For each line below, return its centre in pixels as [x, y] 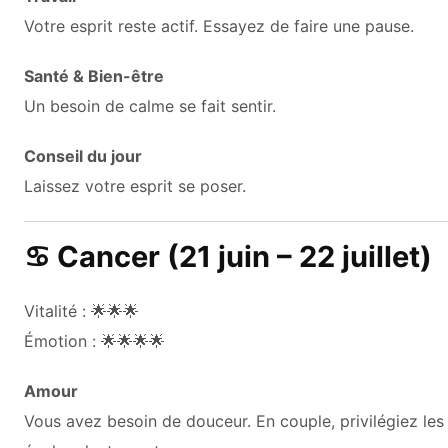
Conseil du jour [83, 155]
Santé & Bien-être [94, 75]
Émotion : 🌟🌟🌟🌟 [94, 340]
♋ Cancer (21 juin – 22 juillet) [228, 256]
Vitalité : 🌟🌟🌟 [81, 310]
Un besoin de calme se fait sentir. [150, 105]
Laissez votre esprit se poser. [135, 185]
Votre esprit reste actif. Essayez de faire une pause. [219, 25]
